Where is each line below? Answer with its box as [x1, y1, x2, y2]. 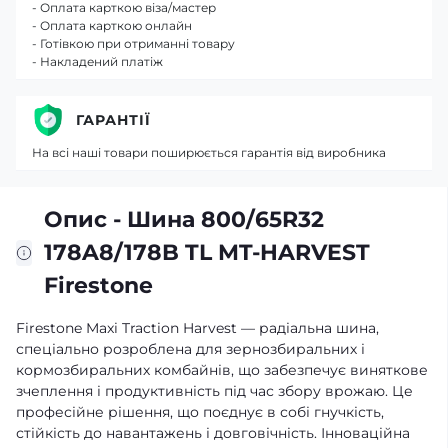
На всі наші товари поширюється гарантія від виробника [32, 145, 386, 160]
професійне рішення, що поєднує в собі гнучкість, [16, 403, 384, 421]
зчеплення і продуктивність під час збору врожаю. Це [16, 382, 413, 400]
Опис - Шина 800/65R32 [44, 206, 324, 233]
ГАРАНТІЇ [76, 110, 151, 129]
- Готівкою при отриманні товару [32, 36, 235, 51]
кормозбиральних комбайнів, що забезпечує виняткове [16, 361, 428, 379]
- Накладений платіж [32, 54, 163, 69]
